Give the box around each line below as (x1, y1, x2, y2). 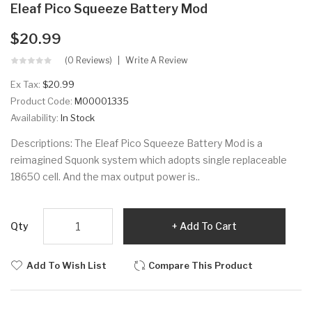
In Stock (61, 112, 95, 124)
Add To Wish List (26, 260, 107, 272)
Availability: (10, 112, 61, 124)
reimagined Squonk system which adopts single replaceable (10, 154, 287, 166)
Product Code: (10, 95, 75, 107)
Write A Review (125, 55, 188, 66)
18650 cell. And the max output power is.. (10, 171, 200, 183)
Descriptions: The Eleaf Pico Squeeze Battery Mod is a (10, 137, 263, 150)
